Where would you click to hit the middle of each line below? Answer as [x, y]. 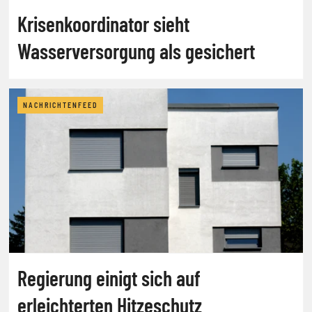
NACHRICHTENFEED [60, 105]
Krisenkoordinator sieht [103, 23]
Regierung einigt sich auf [109, 278]
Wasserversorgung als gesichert [136, 50]
